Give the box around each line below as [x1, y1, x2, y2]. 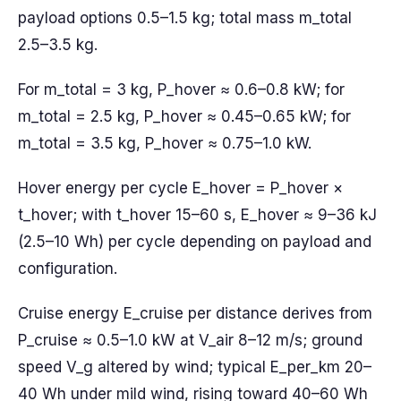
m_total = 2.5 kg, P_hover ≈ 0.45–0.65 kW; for [18, 107, 351, 125]
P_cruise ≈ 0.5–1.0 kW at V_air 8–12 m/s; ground [18, 331, 363, 349]
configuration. [18, 260, 117, 277]
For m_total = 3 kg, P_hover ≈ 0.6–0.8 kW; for [18, 81, 345, 98]
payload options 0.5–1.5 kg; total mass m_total [18, 9, 352, 27]
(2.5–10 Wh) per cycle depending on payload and [18, 233, 371, 251]
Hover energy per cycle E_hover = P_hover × [18, 179, 343, 197]
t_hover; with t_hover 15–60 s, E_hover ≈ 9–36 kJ [18, 206, 377, 224]
